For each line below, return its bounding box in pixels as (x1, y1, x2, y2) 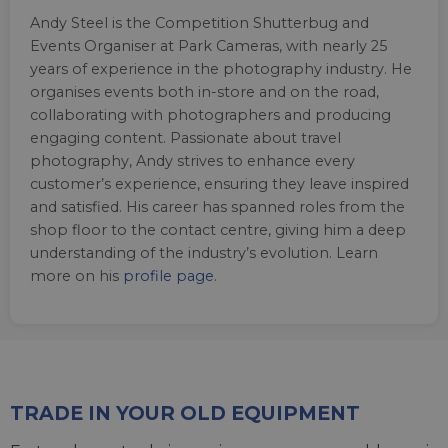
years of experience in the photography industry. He (30, 59, 412, 78)
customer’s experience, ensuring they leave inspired (30, 174, 409, 193)
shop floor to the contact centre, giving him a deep (30, 220, 406, 239)
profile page (123, 266, 214, 285)
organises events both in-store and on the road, (30, 82, 379, 101)
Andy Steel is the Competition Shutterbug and (30, 13, 369, 32)
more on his (30, 266, 123, 285)
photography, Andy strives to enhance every (30, 151, 355, 170)
